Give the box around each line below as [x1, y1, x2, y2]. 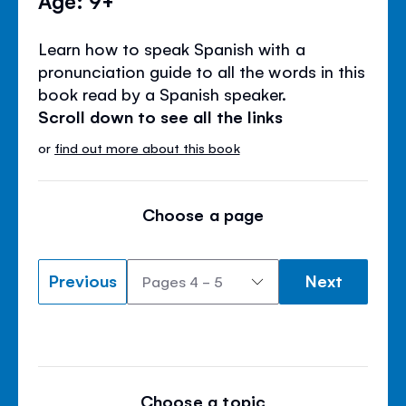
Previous [48, 268, 117, 291]
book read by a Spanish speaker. [38, 82, 287, 104]
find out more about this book [54, 138, 240, 156]
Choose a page [142, 202, 264, 225]
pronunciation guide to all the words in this [38, 59, 365, 82]
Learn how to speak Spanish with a [38, 36, 305, 59]
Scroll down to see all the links [38, 104, 284, 127]
